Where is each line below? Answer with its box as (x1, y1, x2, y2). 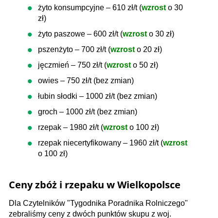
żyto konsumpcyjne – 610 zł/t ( (38, 3, 142, 12)
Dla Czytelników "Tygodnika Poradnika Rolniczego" (9, 199, 188, 207)
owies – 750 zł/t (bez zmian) (38, 76, 134, 85)
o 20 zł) (137, 45, 162, 54)
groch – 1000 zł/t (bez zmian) (38, 108, 137, 116)
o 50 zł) (133, 61, 158, 69)
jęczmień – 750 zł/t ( (38, 61, 107, 69)
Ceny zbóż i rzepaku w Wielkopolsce (9, 178, 183, 191)
